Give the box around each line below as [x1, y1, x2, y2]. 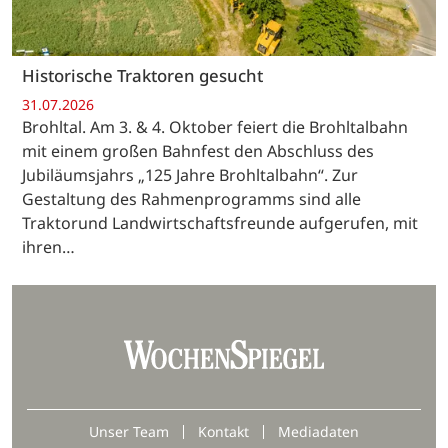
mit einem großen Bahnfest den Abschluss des [22, 140, 374, 163]
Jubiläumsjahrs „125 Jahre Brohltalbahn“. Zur [22, 164, 358, 187]
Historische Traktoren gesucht [22, 63, 263, 87]
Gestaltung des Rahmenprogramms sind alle [22, 188, 361, 211]
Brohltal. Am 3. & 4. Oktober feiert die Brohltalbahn [22, 116, 408, 139]
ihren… [22, 236, 75, 259]
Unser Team [89, 422, 169, 442]
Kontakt [198, 422, 249, 442]
